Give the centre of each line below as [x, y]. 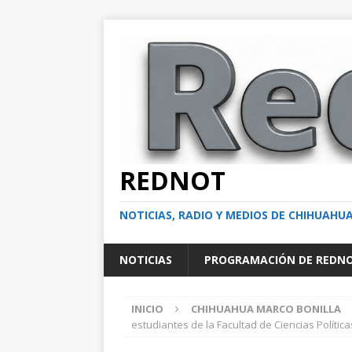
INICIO [147, 308]
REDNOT [172, 180]
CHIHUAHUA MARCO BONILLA [266, 308]
